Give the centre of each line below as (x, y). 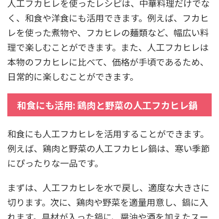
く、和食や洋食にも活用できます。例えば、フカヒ (108, 18)
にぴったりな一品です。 (55, 163)
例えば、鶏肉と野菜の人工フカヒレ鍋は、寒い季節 (109, 148)
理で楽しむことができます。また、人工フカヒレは (108, 47)
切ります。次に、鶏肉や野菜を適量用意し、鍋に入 (108, 202)
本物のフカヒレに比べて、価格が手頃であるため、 (108, 62)
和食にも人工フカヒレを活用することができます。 (108, 134)
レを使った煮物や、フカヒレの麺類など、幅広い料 (108, 33)
